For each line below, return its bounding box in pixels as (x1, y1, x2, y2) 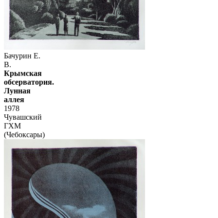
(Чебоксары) (4, 130, 45, 139)
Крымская (4, 69, 42, 78)
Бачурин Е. (4, 52, 40, 60)
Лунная (4, 87, 31, 95)
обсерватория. (4, 78, 54, 87)
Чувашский (4, 113, 42, 122)
